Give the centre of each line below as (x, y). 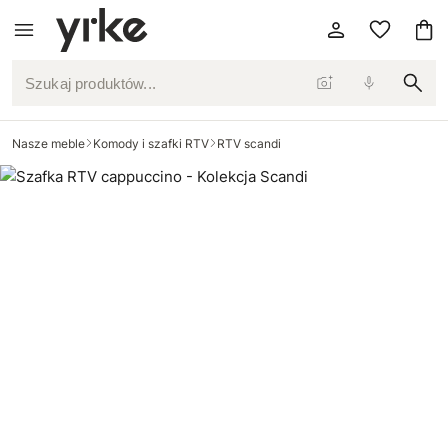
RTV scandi (249, 143)
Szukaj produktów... (81, 93)
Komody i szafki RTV (151, 143)
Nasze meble (48, 143)
